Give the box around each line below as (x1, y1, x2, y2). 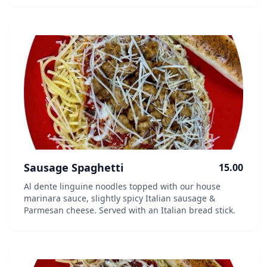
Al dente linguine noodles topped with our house (24, 181, 221, 192)
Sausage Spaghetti (24, 160, 123, 175)
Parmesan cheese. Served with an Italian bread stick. (24, 204, 235, 216)
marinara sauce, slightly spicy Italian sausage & (24, 193, 215, 204)
